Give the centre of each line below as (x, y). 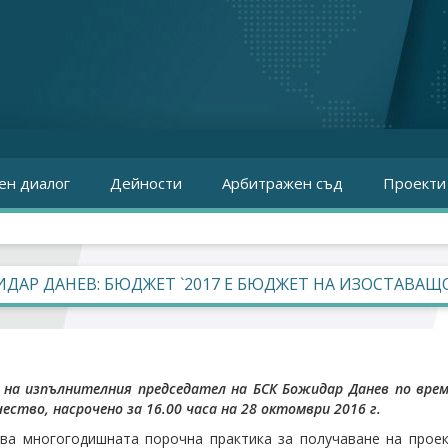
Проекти (414, 183)
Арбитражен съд (282, 183)
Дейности (146, 183)
